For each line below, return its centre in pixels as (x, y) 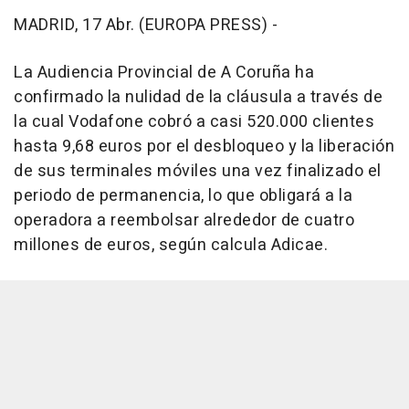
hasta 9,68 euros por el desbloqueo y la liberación (204, 147)
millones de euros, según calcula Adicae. (171, 246)
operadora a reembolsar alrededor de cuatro (184, 221)
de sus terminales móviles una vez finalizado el (198, 172)
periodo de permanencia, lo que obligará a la (183, 196)
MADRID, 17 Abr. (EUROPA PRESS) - (146, 26)
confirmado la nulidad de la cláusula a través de (198, 98)
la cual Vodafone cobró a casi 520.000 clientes (194, 122)
